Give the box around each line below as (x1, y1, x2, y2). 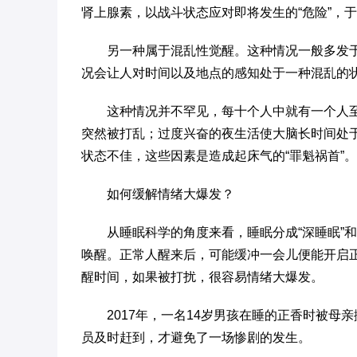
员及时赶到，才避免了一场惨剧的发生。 (81, 331, 311, 344)
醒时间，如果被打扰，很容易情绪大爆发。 (81, 270, 324, 284)
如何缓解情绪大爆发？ (107, 187, 234, 201)
